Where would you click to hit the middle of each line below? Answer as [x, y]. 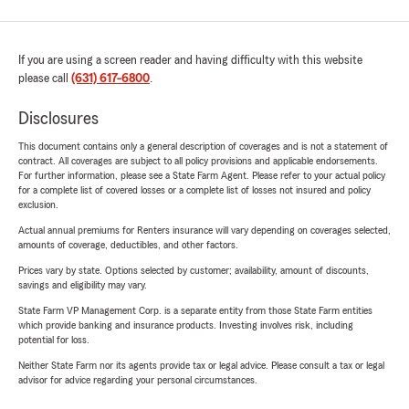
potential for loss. [54, 340]
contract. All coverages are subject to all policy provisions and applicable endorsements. [198, 161]
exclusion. [38, 205]
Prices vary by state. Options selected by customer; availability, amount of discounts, [194, 271]
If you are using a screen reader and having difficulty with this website [190, 61]
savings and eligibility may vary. [83, 285]
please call [45, 79]
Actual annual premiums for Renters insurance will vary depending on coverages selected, [204, 231]
